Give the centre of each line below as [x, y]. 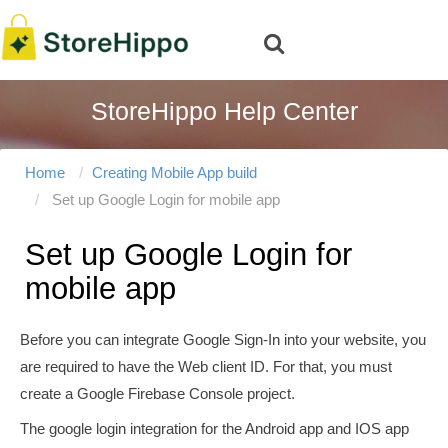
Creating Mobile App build [174, 172]
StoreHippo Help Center [224, 111]
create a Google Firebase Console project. [159, 393]
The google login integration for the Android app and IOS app [214, 429]
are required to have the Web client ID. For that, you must [206, 366]
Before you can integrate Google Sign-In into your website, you [223, 339]
